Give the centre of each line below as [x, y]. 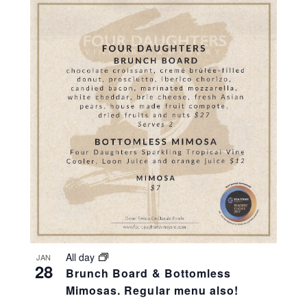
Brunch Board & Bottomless [148, 273]
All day [81, 257]
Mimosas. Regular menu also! [152, 291]
